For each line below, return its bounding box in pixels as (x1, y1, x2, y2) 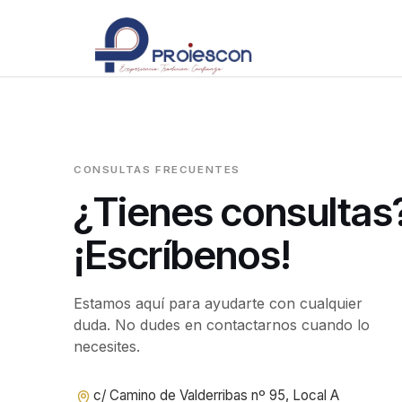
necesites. (74, 337, 140, 355)
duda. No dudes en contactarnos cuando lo (74, 316, 370, 334)
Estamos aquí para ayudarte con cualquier (74, 294, 363, 312)
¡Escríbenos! (74, 231, 292, 279)
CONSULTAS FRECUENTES (74, 163, 240, 176)
